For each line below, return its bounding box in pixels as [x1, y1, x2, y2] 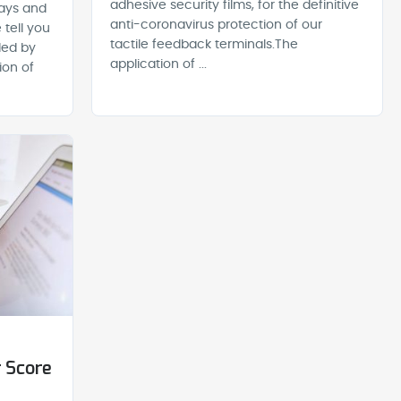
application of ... [110, 58, 208, 72]
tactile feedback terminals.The [110, 38, 299, 52]
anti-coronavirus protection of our [110, 19, 323, 32]
